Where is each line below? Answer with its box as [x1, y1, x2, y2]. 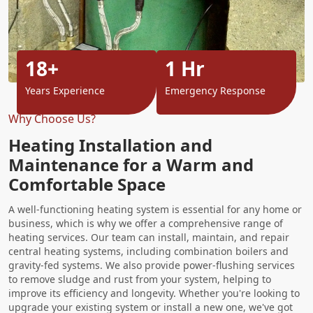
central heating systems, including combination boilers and [8, 245, 289, 258]
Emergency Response [165, 84, 265, 97]
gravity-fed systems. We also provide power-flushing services [8, 259, 295, 272]
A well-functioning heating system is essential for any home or [8, 203, 302, 216]
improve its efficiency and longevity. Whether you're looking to [8, 286, 300, 300]
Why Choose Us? [8, 111, 96, 126]
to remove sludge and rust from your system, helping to [8, 272, 271, 286]
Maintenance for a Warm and [8, 153, 254, 176]
